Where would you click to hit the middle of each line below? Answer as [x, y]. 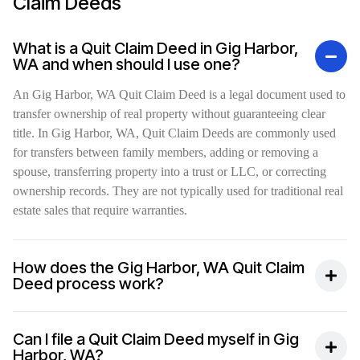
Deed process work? [88, 284]
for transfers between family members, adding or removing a [166, 153]
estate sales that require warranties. [100, 211]
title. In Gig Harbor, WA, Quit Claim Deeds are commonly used [174, 133]
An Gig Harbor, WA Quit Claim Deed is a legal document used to [179, 95]
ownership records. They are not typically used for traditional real [178, 191]
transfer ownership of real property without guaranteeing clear [169, 114]
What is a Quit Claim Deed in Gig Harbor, [155, 49]
